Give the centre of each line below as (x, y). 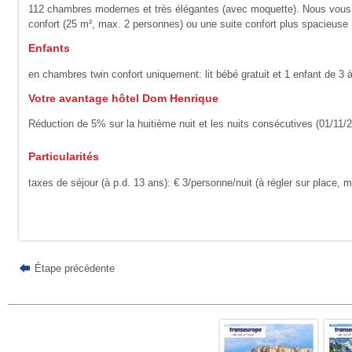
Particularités (64, 157)
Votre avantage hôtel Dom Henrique (124, 98)
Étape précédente (75, 269)
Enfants (49, 49)
